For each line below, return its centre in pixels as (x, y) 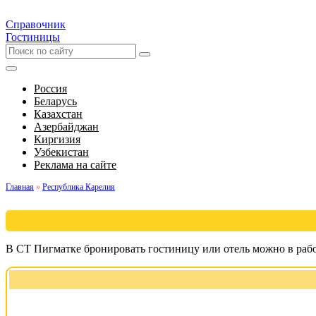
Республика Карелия (79, 187)
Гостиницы (33, 37)
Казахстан (58, 114)
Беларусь (55, 101)
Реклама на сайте (75, 165)
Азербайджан (66, 127)
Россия (50, 89)
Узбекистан (61, 152)
